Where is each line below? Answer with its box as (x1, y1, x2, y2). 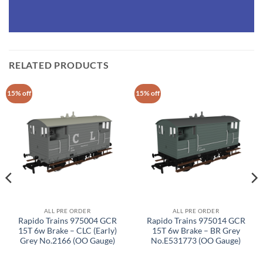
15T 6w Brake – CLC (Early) (18, 226, 117, 236)
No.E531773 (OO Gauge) (151, 236, 241, 246)
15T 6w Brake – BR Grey (151, 226, 240, 236)
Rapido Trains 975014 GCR (146, 216, 245, 226)
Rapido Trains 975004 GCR (18, 216, 117, 226)
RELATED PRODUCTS (9, 59, 109, 71)
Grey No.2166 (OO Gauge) (19, 236, 115, 246)
